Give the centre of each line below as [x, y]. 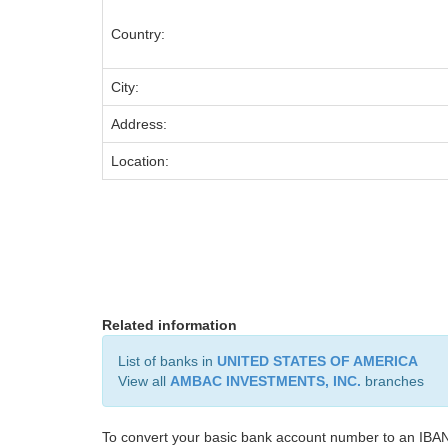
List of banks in [167, 361]
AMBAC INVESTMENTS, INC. [265, 381]
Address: [139, 124]
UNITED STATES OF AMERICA [317, 361]
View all [144, 381]
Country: [138, 34]
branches [392, 381]
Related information [169, 325]
